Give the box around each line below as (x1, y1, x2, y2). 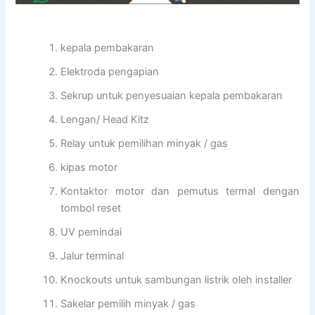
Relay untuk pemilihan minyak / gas (60, 137, 229, 150)
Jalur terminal (60, 250, 124, 263)
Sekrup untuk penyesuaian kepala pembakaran (60, 89, 283, 103)
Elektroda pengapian (60, 65, 160, 79)
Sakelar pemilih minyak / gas (60, 297, 196, 311)
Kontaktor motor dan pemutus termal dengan (60, 185, 300, 198)
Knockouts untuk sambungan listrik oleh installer (60, 274, 292, 287)
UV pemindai (60, 226, 122, 239)
